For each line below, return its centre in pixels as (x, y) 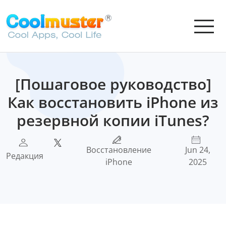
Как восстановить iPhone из (113, 102)
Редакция (25, 156)
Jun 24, (198, 150)
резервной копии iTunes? (113, 120)
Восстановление (119, 150)
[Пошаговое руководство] (113, 84)
